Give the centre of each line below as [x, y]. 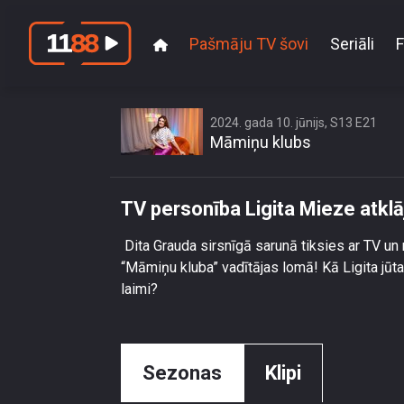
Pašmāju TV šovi [249, 43]
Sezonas [182, 373]
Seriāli [352, 43]
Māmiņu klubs [261, 142]
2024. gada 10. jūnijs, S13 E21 [294, 123]
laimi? [139, 289]
